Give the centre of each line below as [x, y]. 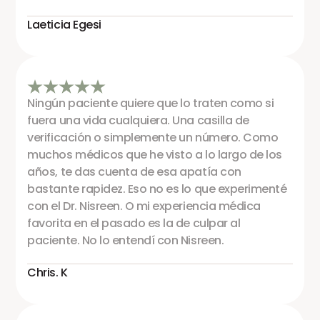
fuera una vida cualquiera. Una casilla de [138, 120]
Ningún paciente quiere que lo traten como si [151, 103]
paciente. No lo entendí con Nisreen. [126, 240]
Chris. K [47, 272]
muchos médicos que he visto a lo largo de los [155, 154]
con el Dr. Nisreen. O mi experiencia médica [144, 206]
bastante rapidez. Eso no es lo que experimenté [157, 189]
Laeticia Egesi [64, 24]
